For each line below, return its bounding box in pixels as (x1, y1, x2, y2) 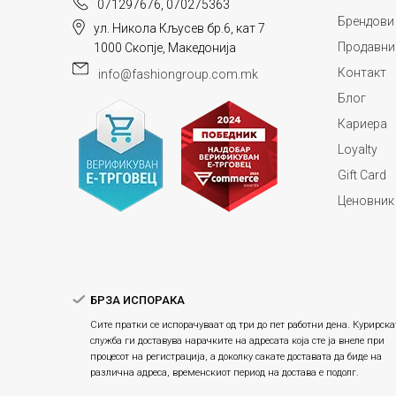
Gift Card (338, 167, 386, 182)
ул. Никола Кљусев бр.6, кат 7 (94, 20, 265, 35)
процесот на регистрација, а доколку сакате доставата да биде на (90, 350, 382, 362)
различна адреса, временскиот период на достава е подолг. (90, 366, 362, 378)
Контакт (338, 65, 386, 80)
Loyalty (338, 141, 377, 156)
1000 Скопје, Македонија (94, 40, 236, 55)
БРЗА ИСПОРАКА (90, 293, 185, 307)
